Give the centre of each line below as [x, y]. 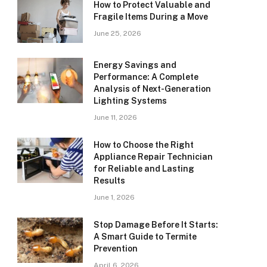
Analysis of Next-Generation [152, 89]
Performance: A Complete [146, 77]
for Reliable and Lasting [144, 169]
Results [109, 181]
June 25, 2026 [117, 34]
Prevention [116, 249]
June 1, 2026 [114, 198]
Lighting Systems [130, 101]
